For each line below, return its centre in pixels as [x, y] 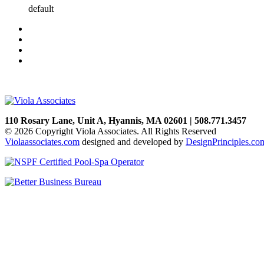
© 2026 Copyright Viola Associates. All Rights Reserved [110, 131]
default [41, 9]
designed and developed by [133, 142]
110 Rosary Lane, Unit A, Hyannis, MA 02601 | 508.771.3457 [126, 121]
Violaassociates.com [42, 142]
